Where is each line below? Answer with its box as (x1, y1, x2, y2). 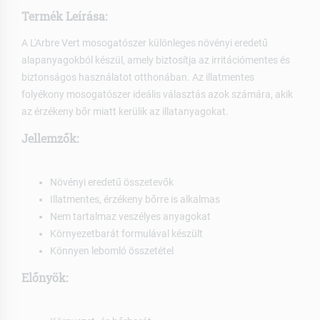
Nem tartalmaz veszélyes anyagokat (50, 210, 211, 222)
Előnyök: (21, 269, 68, 285)
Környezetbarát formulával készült (50, 227, 203, 239)
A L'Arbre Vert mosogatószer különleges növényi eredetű (21, 36, 268, 49)
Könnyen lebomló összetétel (50, 244, 174, 256)
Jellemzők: (21, 130, 79, 146)
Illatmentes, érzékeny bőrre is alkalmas (50, 193, 220, 205)
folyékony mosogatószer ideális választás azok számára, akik (21, 88, 293, 100)
